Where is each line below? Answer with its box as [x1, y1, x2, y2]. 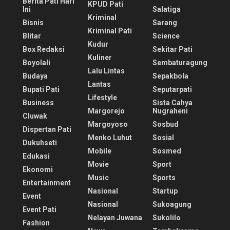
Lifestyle [87, 93, 117, 102]
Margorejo [87, 106, 125, 115]
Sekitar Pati [152, 45, 193, 53]
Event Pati [23, 205, 56, 214]
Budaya [23, 71, 48, 80]
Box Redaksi [23, 45, 65, 53]
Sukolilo [152, 213, 181, 222]
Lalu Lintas [87, 66, 125, 75]
